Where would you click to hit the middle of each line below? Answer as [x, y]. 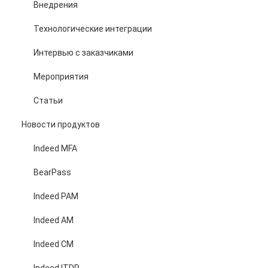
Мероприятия [61, 76]
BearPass [52, 172]
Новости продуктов [61, 124]
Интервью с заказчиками [83, 52]
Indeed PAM [56, 196]
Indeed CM [54, 244]
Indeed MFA [55, 148]
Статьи [48, 100]
